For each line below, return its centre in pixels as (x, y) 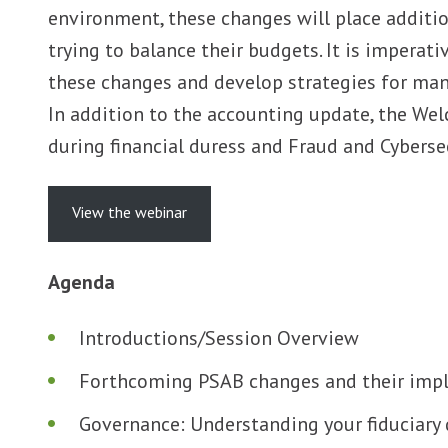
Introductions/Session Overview (219, 337)
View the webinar (129, 211)
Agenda (81, 281)
